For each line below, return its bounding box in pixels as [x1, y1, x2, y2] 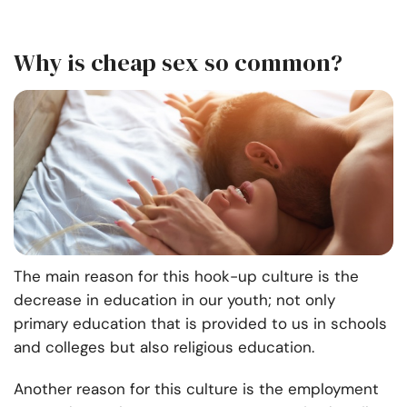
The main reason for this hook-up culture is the [14, 266, 359, 287]
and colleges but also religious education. [14, 337, 314, 358]
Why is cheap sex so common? [14, 46, 342, 80]
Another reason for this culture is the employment [14, 379, 379, 400]
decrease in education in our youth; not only [14, 290, 335, 311]
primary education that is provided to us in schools [14, 313, 387, 334]
